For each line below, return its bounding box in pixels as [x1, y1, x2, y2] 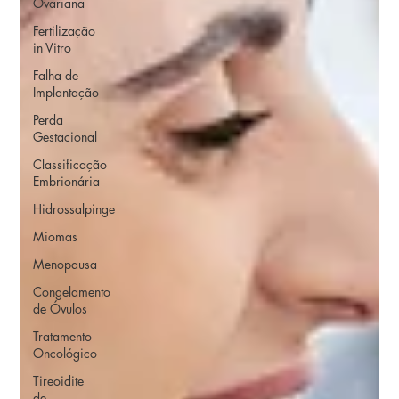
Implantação [33, 84, 100, 102]
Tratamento [33, 328, 93, 346]
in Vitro [33, 39, 72, 57]
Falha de [33, 67, 79, 85]
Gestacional [33, 128, 98, 146]
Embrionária [33, 173, 101, 191]
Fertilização [33, 22, 96, 40]
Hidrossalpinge [33, 200, 116, 218]
